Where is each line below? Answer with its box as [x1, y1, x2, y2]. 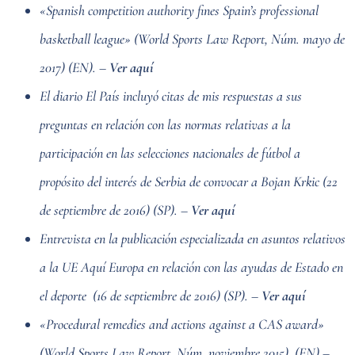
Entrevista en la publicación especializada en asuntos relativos [40, 229, 345, 247]
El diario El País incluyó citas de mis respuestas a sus [40, 86, 302, 105]
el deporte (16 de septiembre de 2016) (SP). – [40, 286, 261, 304]
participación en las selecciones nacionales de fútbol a [40, 143, 300, 162]
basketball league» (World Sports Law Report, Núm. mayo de [40, 29, 345, 48]
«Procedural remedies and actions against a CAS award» [40, 315, 324, 333]
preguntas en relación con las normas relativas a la [40, 115, 291, 133]
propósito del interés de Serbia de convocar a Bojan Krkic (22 [40, 172, 338, 190]
